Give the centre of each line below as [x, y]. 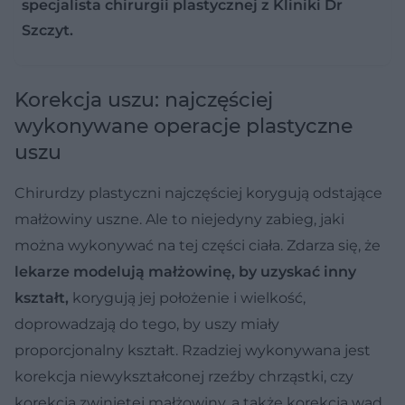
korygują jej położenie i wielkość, [187, 297]
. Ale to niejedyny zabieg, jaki [242, 219]
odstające [348, 193]
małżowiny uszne [77, 219]
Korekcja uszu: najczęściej [144, 99]
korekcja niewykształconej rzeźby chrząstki [169, 376]
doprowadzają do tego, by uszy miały [147, 324]
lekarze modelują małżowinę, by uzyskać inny [185, 271]
